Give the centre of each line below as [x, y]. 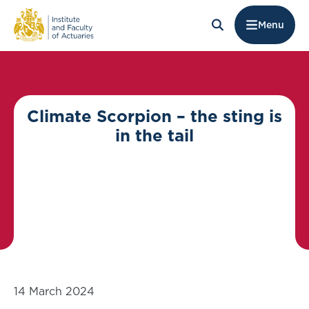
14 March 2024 [54, 291]
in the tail [154, 135]
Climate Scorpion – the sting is [154, 116]
